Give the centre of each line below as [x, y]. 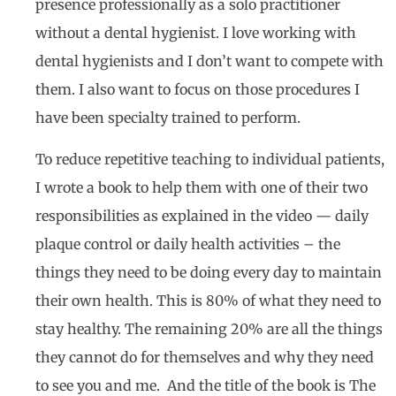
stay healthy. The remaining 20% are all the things [209, 328]
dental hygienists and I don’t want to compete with [209, 61]
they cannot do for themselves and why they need [205, 357]
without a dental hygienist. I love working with [196, 33]
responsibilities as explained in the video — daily [202, 215]
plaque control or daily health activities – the [188, 244]
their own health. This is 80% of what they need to [208, 300]
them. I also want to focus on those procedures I [198, 90]
